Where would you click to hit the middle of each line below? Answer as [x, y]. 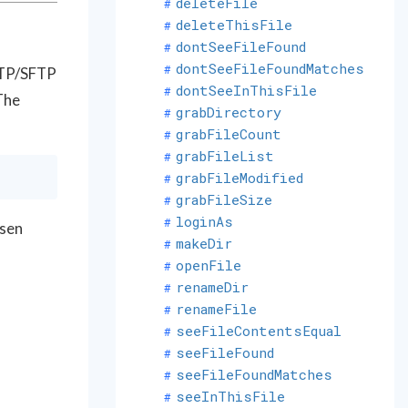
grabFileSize [224, 199]
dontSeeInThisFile [246, 90]
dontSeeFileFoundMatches [270, 68]
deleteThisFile [234, 25]
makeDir [204, 243]
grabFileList [224, 156]
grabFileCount [228, 134]
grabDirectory [228, 112]
